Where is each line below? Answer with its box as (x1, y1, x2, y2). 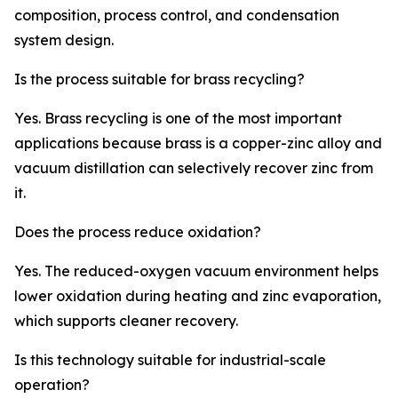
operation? (14, 376, 90, 394)
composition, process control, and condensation (14, 6, 339, 25)
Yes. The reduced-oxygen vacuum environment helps (14, 262, 378, 281)
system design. (14, 31, 114, 50)
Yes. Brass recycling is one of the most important (14, 109, 342, 128)
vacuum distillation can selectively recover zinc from (14, 159, 373, 178)
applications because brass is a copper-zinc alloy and (14, 134, 382, 153)
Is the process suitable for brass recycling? (14, 70, 305, 89)
